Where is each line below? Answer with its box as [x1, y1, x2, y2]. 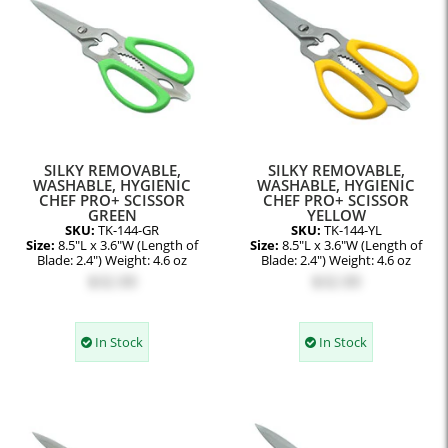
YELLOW [306, 204, 366, 225]
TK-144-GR [98, 221, 159, 239]
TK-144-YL [323, 221, 382, 239]
